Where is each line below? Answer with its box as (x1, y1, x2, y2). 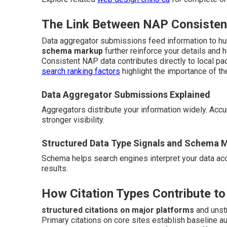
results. (42, 164, 68, 173)
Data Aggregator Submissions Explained (42, 89, 210, 100)
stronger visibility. (42, 115, 104, 125)
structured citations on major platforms (42, 205, 194, 215)
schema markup (42, 46, 103, 56)
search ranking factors (42, 66, 120, 76)
